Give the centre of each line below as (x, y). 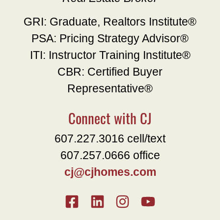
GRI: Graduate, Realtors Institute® (110, 22)
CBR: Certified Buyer (110, 72)
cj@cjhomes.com (110, 172)
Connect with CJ (110, 117)
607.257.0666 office (110, 155)
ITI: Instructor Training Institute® (110, 55)
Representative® (110, 89)
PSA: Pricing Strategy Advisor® (110, 39)
